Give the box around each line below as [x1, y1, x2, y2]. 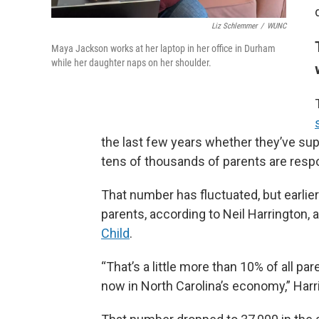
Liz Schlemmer [211, 21, 257, 31]
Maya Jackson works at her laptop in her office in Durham [51, 43, 276, 55]
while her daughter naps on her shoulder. [51, 57, 211, 69]
